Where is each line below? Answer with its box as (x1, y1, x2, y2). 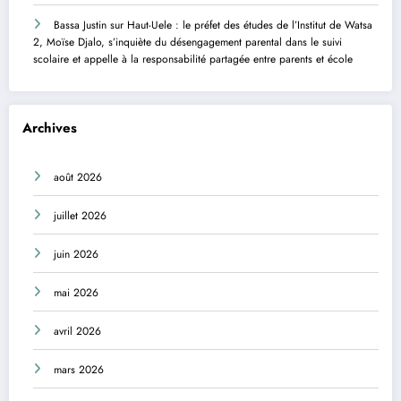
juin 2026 (54, 246, 98, 263)
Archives (22, 117, 77, 138)
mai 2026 (54, 285, 98, 302)
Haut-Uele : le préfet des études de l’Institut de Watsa (127, 16, 372, 33)
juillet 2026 (54, 208, 107, 225)
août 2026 (54, 169, 102, 186)
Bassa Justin (54, 16, 107, 33)
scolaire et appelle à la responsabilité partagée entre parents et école (33, 50, 353, 67)
